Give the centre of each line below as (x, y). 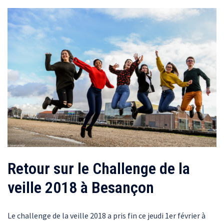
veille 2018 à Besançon (81, 188)
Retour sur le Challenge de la (99, 169)
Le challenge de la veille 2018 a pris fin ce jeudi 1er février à (106, 216)
